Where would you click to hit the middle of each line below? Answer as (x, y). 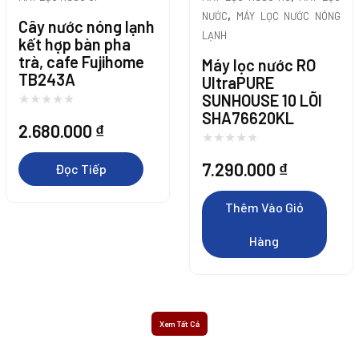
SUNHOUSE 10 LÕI (262, 100)
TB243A (47, 79)
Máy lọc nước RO (259, 65)
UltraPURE (238, 83)
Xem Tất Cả (179, 324)
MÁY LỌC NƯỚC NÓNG (288, 16)
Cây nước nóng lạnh (87, 26)
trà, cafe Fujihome (81, 62)
